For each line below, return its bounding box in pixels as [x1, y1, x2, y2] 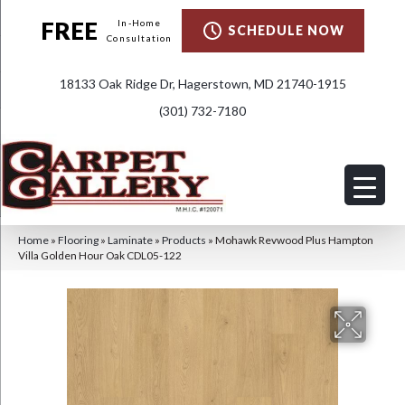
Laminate [108, 233, 153, 248]
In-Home [118, 17, 162, 28]
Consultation [107, 33, 173, 43]
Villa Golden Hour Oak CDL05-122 [18, 249, 182, 263]
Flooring [58, 233, 99, 248]
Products [162, 233, 206, 248]
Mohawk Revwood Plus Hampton [215, 233, 373, 248]
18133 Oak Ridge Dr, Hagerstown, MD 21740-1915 [59, 76, 346, 91]
